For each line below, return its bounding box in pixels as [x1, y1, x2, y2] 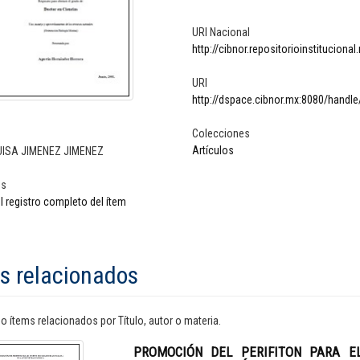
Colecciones [191, 127, 250, 140]
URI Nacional [191, 26, 250, 39]
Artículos [191, 144, 234, 157]
